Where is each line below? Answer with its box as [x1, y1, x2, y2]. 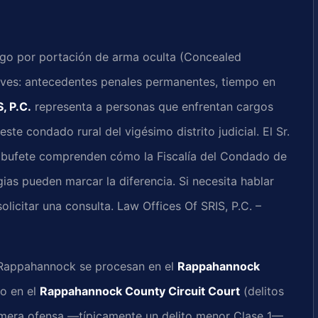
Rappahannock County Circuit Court [40, 283, 240, 298]
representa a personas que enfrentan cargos [31, 99, 273, 114]
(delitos [240, 283, 284, 298]
